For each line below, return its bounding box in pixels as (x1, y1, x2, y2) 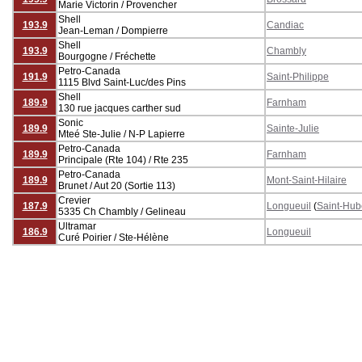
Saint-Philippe (267, 70, 329, 82)
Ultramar (58, 220, 96, 232)
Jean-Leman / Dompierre (58, 24, 168, 36)
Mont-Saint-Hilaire (267, 174, 347, 186)
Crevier (58, 194, 90, 206)
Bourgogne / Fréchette (58, 50, 156, 62)
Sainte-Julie (267, 122, 319, 134)
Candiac (267, 19, 304, 31)
